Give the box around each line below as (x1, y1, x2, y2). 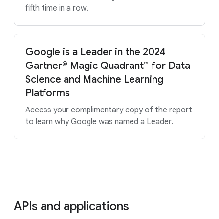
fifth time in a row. (25, 3, 88, 13)
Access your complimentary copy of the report (25, 105, 192, 115)
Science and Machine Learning (25, 73, 163, 86)
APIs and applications (14, 199, 129, 214)
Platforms (25, 87, 70, 99)
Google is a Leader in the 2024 (25, 46, 166, 58)
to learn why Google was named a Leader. (25, 117, 173, 127)
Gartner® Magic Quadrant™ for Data (25, 60, 190, 72)
